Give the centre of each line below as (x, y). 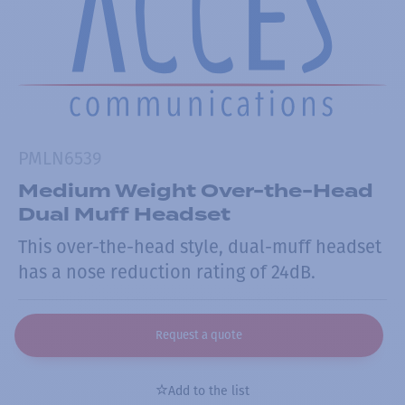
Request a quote (198, 335)
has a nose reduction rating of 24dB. (167, 273)
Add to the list (209, 391)
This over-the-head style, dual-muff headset (200, 247)
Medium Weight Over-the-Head (196, 191)
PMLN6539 (60, 159)
